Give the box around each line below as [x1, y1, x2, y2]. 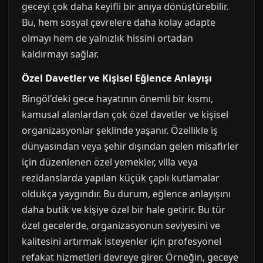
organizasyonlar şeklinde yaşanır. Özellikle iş [22, 124, 218, 137]
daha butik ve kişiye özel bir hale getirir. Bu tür [22, 203, 225, 216]
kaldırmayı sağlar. [22, 48, 99, 60]
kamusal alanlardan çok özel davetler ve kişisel [22, 108, 228, 121]
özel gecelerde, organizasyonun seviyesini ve [22, 219, 220, 232]
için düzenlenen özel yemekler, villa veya [22, 156, 198, 168]
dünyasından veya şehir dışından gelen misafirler [22, 140, 239, 153]
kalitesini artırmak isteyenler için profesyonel [22, 235, 221, 248]
